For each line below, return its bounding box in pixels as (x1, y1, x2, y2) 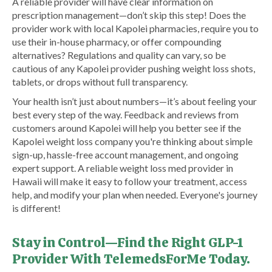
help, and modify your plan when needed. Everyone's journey (12, 189, 257, 200)
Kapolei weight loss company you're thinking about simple (12, 135, 253, 147)
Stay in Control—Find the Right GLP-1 (12, 234, 243, 251)
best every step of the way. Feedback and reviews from (12, 109, 239, 120)
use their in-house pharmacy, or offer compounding (12, 36, 222, 47)
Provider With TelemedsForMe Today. (12, 250, 250, 268)
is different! (12, 202, 61, 214)
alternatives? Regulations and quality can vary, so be (12, 49, 226, 61)
